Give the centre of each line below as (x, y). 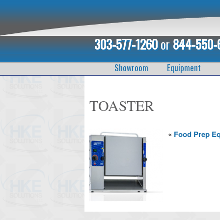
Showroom (131, 68)
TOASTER (122, 105)
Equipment (184, 68)
